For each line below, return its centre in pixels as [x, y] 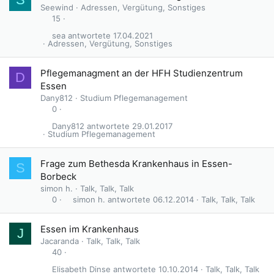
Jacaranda [60, 241]
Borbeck [58, 176]
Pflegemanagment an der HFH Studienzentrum [142, 73]
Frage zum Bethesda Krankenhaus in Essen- [136, 164]
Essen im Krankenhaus [90, 229]
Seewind [57, 7]
